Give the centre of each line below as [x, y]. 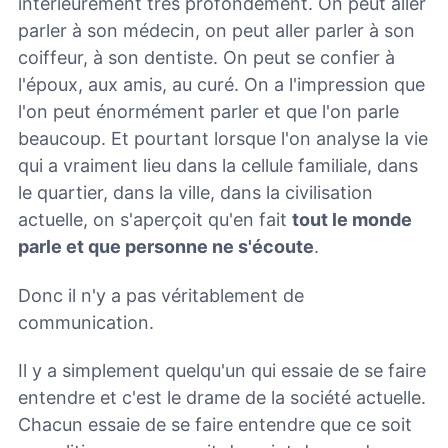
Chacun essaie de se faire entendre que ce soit [215, 425]
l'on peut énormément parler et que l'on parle [208, 111]
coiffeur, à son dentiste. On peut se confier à [206, 57]
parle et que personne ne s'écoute [166, 246]
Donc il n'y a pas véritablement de [161, 295]
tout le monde [352, 219]
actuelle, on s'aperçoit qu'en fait [155, 219]
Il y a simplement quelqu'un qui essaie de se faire [222, 371]
